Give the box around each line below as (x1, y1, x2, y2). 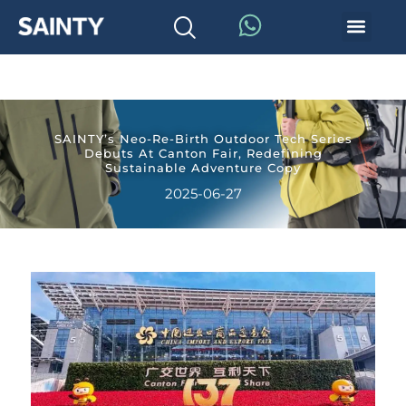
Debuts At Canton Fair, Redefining (83, 146, 323, 160)
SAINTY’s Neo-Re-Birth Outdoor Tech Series (53, 131, 353, 146)
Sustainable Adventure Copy (105, 160, 301, 175)
